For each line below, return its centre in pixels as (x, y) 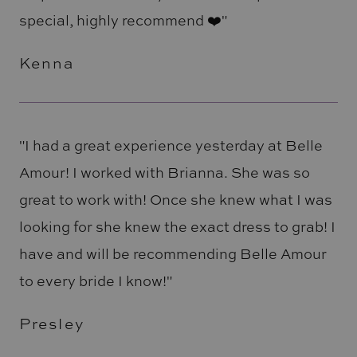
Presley (52, 324)
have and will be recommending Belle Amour (173, 254)
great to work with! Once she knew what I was (175, 200)
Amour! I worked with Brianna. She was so (164, 173)
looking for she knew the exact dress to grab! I (177, 227)
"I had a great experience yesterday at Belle (171, 145)
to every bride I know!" (95, 281)
